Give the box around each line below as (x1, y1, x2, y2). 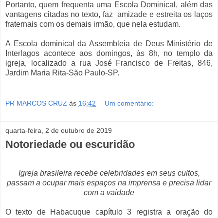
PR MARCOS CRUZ (5, 99, 67, 108)
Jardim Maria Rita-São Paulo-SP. (5, 68, 119, 77)
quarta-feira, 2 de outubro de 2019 (5, 127, 112, 135)
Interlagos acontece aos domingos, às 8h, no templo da (5, 49, 213, 57)
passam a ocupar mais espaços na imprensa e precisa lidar (7, 178, 211, 187)
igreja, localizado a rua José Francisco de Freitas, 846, (5, 58, 213, 67)
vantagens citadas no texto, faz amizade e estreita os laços (5, 10, 213, 18)
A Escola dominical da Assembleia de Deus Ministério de (5, 39, 213, 48)
